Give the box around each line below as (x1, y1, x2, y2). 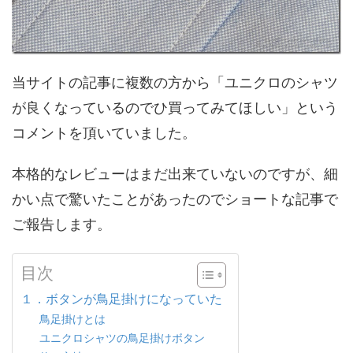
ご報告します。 (12, 215, 111, 232)
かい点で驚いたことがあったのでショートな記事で (12, 190, 338, 207)
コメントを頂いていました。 (12, 124, 196, 141)
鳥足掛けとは (39, 311, 106, 325)
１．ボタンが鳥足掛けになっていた (20, 290, 222, 307)
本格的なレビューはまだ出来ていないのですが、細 (12, 165, 338, 182)
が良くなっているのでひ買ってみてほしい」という (12, 98, 338, 116)
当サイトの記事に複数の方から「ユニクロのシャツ (12, 73, 338, 91)
